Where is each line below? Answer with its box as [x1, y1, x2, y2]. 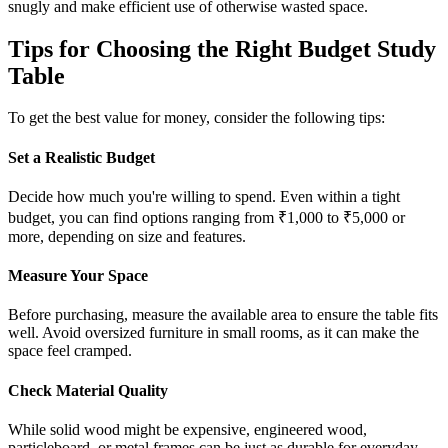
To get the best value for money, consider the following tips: [8, 109, 385, 127]
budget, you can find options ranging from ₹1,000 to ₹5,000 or [8, 208, 405, 226]
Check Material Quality [8, 381, 168, 399]
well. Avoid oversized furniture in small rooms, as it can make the [8, 324, 419, 342]
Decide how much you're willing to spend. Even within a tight [8, 187, 400, 205]
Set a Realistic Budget [8, 148, 155, 166]
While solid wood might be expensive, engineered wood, [8, 421, 367, 438]
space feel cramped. [8, 342, 132, 360]
